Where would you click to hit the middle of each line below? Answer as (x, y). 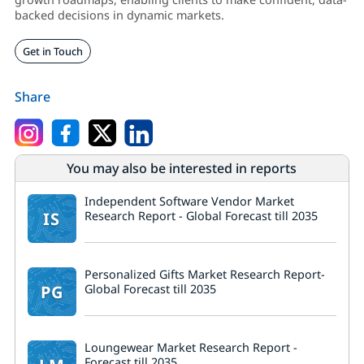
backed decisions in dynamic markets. (119, 15)
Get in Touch (52, 52)
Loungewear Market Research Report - (191, 348)
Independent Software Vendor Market (189, 201)
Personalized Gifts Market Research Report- (204, 275)
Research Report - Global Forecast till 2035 (201, 216)
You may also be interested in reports (182, 169)
